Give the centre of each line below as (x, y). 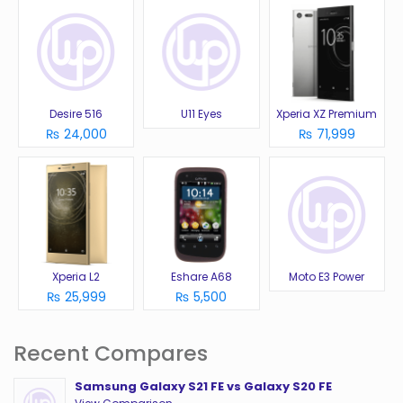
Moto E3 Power (327, 277)
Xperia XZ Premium (327, 114)
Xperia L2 (76, 277)
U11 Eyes (201, 114)
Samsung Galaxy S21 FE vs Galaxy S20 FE (203, 387)
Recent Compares (111, 354)
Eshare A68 (201, 277)
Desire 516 (76, 114)
